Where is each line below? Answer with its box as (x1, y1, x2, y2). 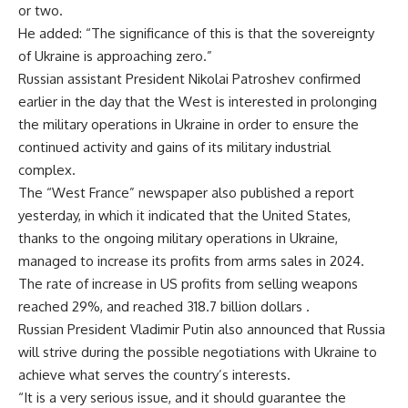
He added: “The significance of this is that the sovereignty (18, 24, 374, 42)
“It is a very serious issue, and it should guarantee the (18, 388, 346, 406)
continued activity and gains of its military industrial (18, 138, 331, 156)
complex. (18, 160, 76, 178)
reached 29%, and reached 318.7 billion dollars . (18, 297, 310, 315)
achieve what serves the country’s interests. (18, 365, 291, 383)
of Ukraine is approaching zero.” (18, 46, 212, 65)
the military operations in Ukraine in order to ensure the (18, 115, 359, 133)
